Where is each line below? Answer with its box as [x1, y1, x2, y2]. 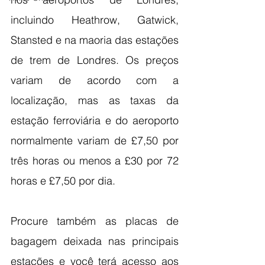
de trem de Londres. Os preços [11, 53, 179, 67]
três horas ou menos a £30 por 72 [11, 154, 179, 168]
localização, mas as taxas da [11, 93, 179, 108]
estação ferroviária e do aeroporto [11, 114, 179, 128]
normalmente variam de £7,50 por [11, 134, 179, 148]
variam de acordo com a [11, 73, 179, 88]
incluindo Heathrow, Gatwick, [11, 13, 179, 27]
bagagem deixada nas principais [11, 234, 179, 248]
